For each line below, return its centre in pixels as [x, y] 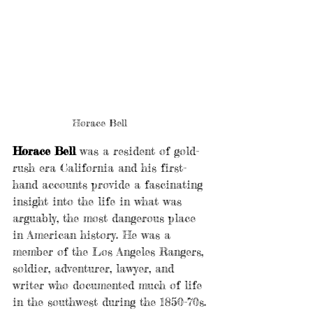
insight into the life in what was [99, 202]
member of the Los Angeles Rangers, [110, 252]
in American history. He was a [94, 235]
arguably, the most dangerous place [106, 218]
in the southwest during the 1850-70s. [111, 302]
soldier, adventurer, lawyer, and [95, 269]
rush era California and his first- [100, 168]
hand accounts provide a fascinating [110, 185]
